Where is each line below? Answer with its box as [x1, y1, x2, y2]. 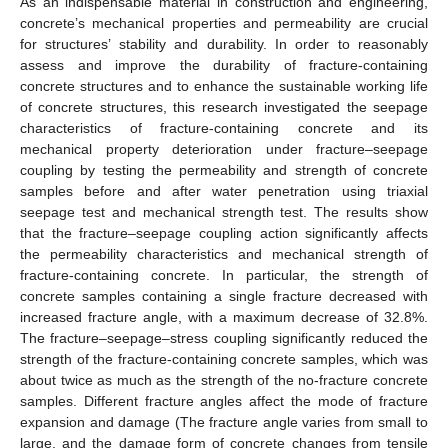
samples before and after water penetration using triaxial [20, 182, 428, 199]
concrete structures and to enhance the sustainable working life [20, 77, 428, 94]
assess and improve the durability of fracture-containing [20, 56, 428, 73]
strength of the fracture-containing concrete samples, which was [20, 350, 428, 367]
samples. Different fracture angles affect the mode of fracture [20, 392, 428, 409]
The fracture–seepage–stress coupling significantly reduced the [20, 329, 428, 346]
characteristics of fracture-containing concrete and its [20, 119, 428, 136]
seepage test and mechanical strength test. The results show [20, 203, 428, 220]
